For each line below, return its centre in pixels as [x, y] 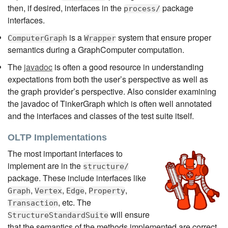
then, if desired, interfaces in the [66, 8]
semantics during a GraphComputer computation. [96, 49]
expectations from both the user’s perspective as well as [108, 79]
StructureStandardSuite [58, 215]
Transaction [33, 203]
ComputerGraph [37, 38]
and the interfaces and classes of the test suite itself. [101, 116]
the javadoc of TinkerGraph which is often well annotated [110, 103]
